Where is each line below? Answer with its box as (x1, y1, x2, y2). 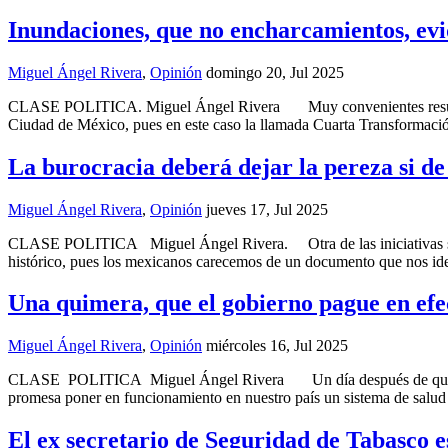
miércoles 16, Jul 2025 (206, 337, 348, 355)
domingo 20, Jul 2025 (206, 63, 344, 81)
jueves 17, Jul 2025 (206, 200, 328, 218)
